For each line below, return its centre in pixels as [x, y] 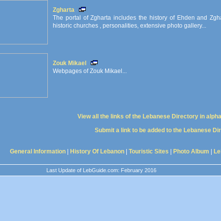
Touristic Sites [149, 151]
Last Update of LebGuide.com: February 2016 [101, 170]
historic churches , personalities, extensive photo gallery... [129, 26]
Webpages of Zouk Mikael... [90, 71]
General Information [38, 151]
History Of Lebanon [97, 151]
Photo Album [191, 151]
